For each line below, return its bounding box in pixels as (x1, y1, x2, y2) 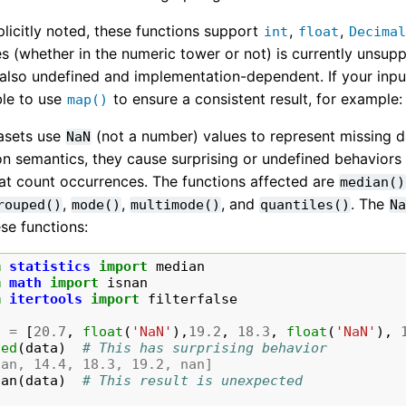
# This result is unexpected (82, 372, 304, 389)
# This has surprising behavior (82, 339, 328, 356)
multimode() (130, 196, 221, 213)
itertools (9, 290, 83, 307)
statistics (9, 257, 92, 275)
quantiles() (260, 196, 351, 213)
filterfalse (148, 290, 238, 307)
